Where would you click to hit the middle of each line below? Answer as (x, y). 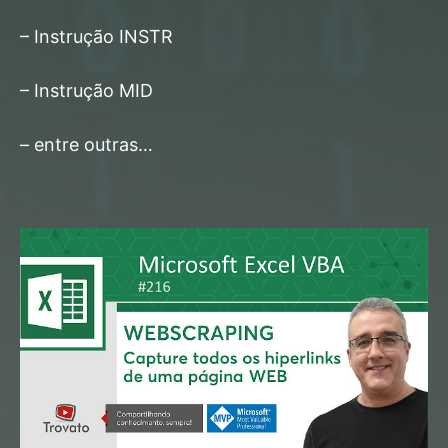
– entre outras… (86, 144)
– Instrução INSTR (96, 36)
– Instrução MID (86, 90)
